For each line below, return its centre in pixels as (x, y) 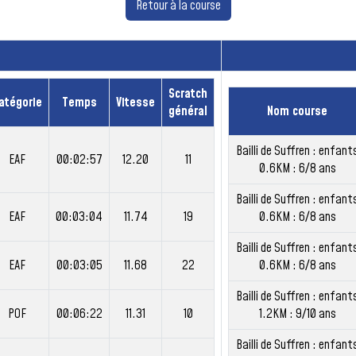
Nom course (297, 111)
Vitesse (135, 103)
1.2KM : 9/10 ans (297, 314)
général (188, 111)
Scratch (188, 94)
